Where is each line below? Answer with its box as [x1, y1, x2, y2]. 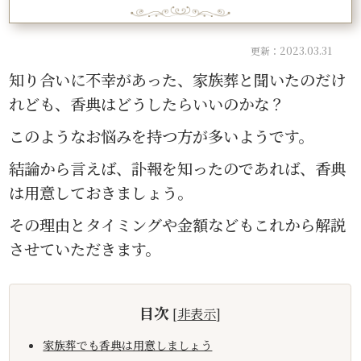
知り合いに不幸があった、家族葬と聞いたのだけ [9, 68, 346, 91]
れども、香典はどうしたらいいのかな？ [9, 93, 285, 115]
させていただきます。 [9, 238, 161, 260]
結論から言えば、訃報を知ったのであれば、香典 [9, 157, 346, 180]
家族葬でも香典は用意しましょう [43, 337, 213, 354]
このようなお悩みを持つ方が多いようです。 [9, 125, 314, 147]
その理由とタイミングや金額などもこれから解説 [9, 214, 346, 236]
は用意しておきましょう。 [9, 181, 193, 204]
